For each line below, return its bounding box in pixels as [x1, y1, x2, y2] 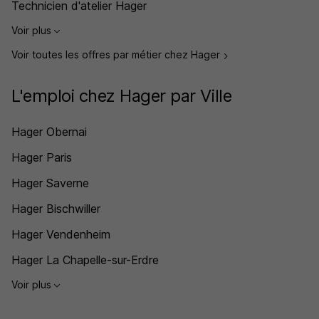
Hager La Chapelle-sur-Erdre [11, 252, 159, 267]
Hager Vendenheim [11, 226, 110, 241]
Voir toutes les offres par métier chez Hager [11, 48, 223, 61]
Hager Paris [11, 150, 72, 164]
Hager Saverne [11, 175, 89, 190]
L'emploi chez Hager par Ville [11, 85, 232, 106]
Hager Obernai [11, 124, 87, 139]
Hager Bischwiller [11, 201, 100, 216]
